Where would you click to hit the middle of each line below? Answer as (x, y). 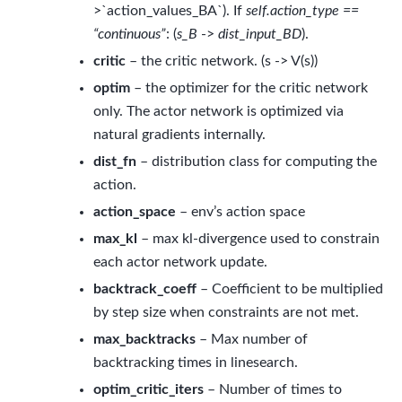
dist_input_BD (260, 34)
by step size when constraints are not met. (226, 312)
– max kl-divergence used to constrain (258, 238)
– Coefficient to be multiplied (290, 288)
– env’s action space (240, 211)
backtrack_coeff (145, 288)
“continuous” (130, 34)
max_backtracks (144, 339)
